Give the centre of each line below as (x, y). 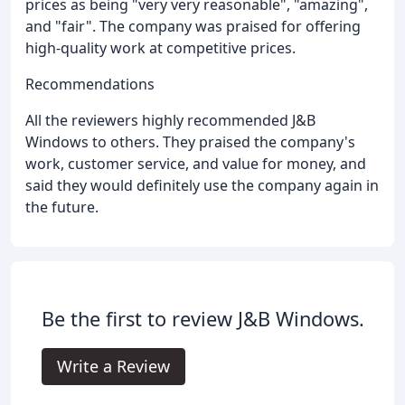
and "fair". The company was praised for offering (193, 26)
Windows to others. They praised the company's (190, 141)
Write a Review (113, 366)
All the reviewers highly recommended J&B (170, 120)
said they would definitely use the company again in (202, 185)
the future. (62, 207)
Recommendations (90, 84)
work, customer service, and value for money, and (196, 163)
